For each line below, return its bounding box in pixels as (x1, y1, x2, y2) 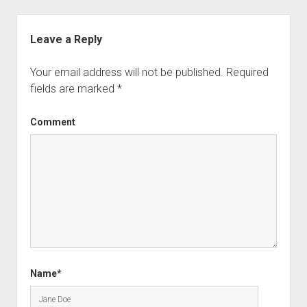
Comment (29, 116, 75, 127)
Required (225, 66, 269, 79)
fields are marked (29, 82, 117, 95)
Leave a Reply (29, 33, 102, 46)
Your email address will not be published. (29, 66, 223, 79)
